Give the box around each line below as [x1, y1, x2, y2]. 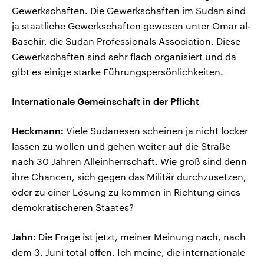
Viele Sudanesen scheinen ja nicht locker [64, 124, 248, 136]
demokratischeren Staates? [12, 201, 134, 213]
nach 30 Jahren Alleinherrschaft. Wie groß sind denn [12, 155, 247, 167]
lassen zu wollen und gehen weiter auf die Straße [12, 140, 230, 151]
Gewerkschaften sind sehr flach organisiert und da [12, 50, 236, 62]
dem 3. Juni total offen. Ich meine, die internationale [12, 246, 245, 258]
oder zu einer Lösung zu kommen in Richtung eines [12, 186, 240, 197]
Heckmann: [12, 124, 64, 136]
